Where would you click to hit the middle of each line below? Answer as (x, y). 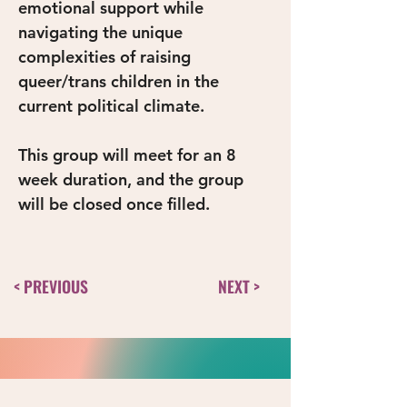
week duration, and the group (133, 179)
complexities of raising (107, 57)
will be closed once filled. (116, 204)
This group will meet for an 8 (129, 155)
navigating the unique (103, 32)
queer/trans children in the (121, 81)
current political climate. (111, 106)
